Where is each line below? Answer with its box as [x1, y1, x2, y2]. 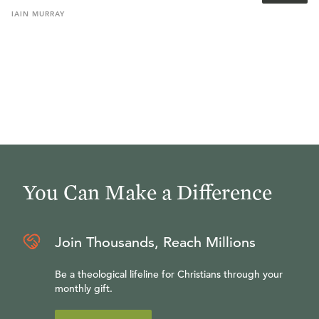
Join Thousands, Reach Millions [55, 234, 256, 251]
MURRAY [31, 9, 65, 19]
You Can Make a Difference [23, 179, 272, 204]
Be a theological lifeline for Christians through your [55, 268, 283, 281]
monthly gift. [55, 282, 113, 295]
